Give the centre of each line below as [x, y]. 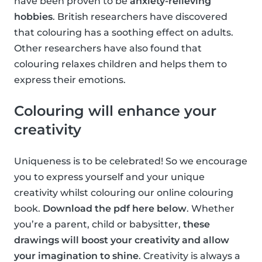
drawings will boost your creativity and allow [122, 240]
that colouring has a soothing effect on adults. [124, 33]
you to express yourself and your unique [109, 177]
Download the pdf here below [115, 209]
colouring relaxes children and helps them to [120, 64]
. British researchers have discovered [140, 17]
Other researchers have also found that [108, 49]
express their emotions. [70, 80]
